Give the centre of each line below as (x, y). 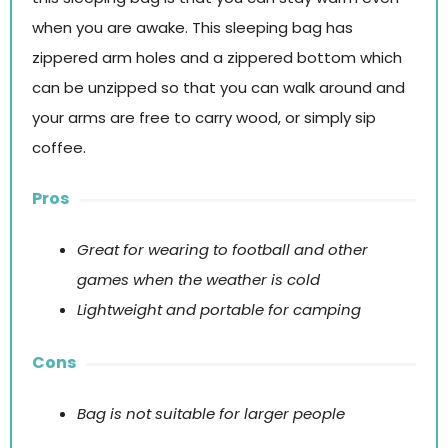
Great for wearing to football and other (222, 249)
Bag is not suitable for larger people (211, 414)
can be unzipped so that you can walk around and (218, 87)
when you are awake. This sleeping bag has (192, 27)
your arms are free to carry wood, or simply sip (204, 117)
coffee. (59, 147)
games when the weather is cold (198, 279)
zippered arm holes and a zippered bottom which (217, 57)
